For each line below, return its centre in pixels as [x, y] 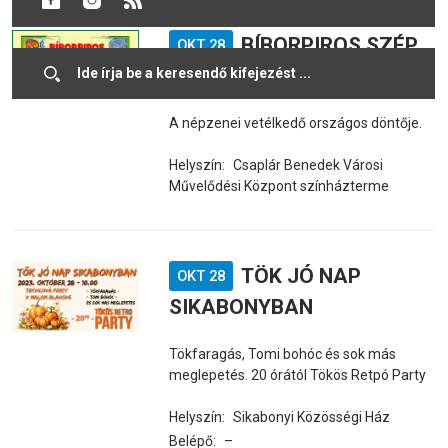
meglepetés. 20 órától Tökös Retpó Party [297, 375]
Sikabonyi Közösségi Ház [311, 417]
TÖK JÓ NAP [300, 276]
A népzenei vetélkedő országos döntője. [295, 123]
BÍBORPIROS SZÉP [329, 45]
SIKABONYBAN [240, 307]
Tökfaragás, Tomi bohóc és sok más [282, 354]
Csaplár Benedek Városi [307, 165]
